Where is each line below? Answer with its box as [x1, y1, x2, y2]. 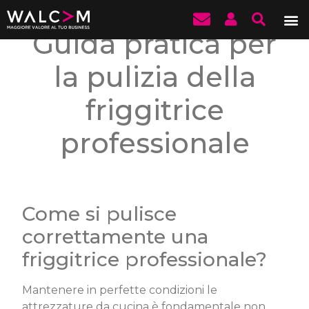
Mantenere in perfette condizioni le [22, 283, 218, 297]
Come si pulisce [22, 202, 177, 226]
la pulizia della [53, 60, 256, 94]
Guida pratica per [32, 27, 277, 61]
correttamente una [22, 225, 209, 249]
